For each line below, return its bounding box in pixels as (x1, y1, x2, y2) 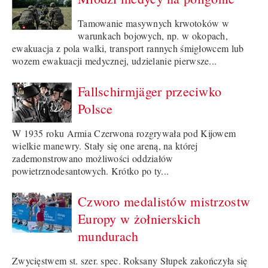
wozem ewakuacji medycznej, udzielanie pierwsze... (12, 54, 217, 68)
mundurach (78, 227, 139, 245)
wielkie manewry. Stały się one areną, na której (12, 139, 198, 153)
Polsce (78, 100, 113, 118)
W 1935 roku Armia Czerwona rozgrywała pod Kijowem (12, 127, 236, 140)
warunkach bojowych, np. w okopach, (78, 29, 228, 42)
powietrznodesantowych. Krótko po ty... (12, 165, 169, 178)
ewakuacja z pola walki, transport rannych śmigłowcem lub (12, 42, 244, 55)
